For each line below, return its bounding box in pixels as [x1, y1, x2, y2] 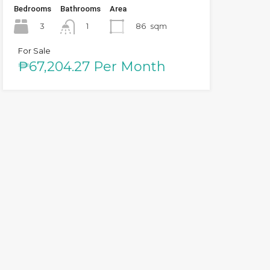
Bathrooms [60, 4, 101, 14]
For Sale [17, 45, 51, 55]
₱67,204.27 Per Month [17, 58, 166, 75]
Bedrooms [13, 4, 51, 14]
